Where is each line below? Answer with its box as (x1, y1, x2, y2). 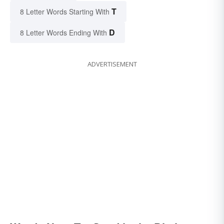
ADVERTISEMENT (87, 59, 137, 69)
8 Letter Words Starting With (20, 6, 109, 17)
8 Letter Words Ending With (20, 27, 107, 38)
